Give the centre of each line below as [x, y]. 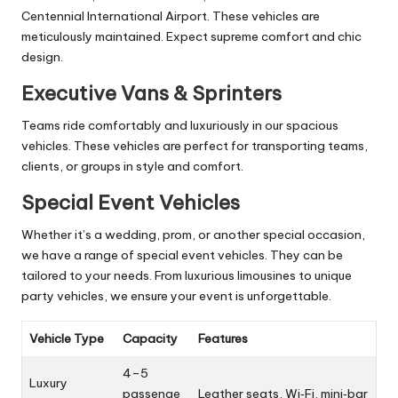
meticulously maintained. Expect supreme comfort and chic [191, 36]
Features [223, 338]
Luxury [48, 382]
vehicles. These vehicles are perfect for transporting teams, [195, 145]
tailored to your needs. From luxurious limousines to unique [187, 275]
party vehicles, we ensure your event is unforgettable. [176, 295]
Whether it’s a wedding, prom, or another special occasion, [193, 234]
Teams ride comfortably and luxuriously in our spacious [180, 125]
